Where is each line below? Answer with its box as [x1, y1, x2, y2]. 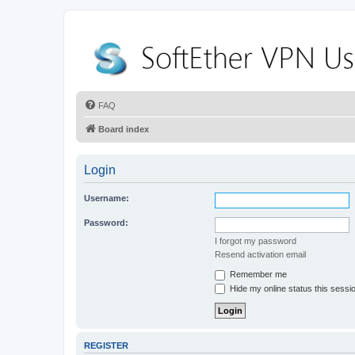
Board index [98, 124, 149, 134]
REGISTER [84, 341, 128, 351]
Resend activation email [215, 250, 306, 259]
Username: [84, 193, 129, 203]
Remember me [227, 269, 287, 279]
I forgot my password [215, 236, 296, 246]
